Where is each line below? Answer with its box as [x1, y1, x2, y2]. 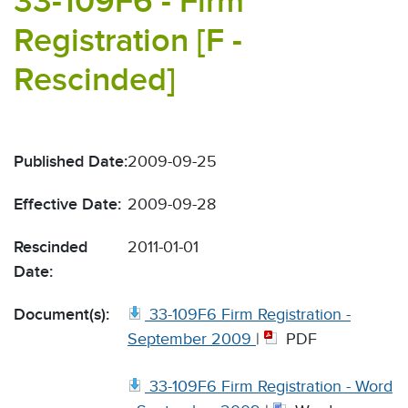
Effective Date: [14, 195, 121, 213]
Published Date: [14, 152, 127, 170]
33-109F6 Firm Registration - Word [149, 377, 393, 395]
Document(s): [14, 305, 109, 323]
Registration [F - [14, 22, 242, 58]
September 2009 [127, 330, 251, 348]
